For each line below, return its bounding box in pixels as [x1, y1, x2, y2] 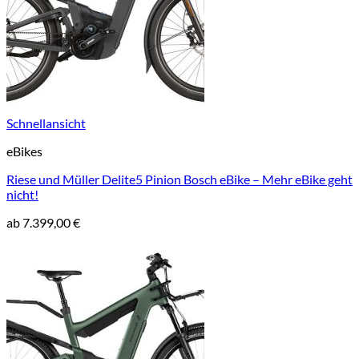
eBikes [6, 143, 42, 159]
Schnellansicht [6, 115, 86, 131]
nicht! [6, 187, 38, 202]
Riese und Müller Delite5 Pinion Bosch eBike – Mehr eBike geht [6, 171, 353, 187]
